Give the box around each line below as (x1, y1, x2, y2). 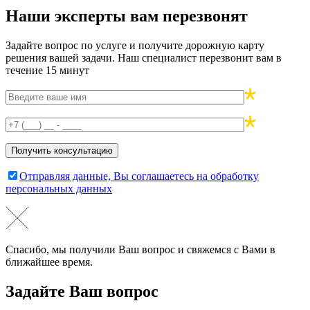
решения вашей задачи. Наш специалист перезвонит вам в (6, 51, 282, 64)
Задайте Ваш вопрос (6, 282, 158, 300)
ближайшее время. (6, 255, 93, 268)
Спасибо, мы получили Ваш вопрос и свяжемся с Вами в (6, 243, 275, 255)
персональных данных (6, 182, 112, 194)
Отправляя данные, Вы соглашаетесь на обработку (19, 170, 259, 182)
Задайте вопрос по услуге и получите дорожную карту (6, 39, 264, 51)
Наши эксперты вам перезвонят (6, 7, 248, 26)
